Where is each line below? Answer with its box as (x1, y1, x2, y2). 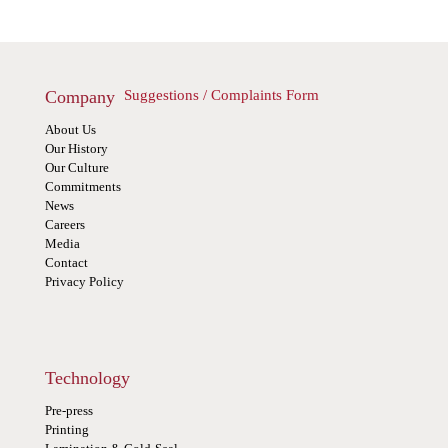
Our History (44, 141, 108, 156)
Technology (44, 368, 130, 389)
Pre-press (44, 403, 93, 419)
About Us (44, 122, 96, 137)
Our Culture (44, 160, 109, 175)
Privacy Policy (44, 274, 124, 289)
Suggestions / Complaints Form (123, 87, 319, 103)
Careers (44, 217, 85, 232)
